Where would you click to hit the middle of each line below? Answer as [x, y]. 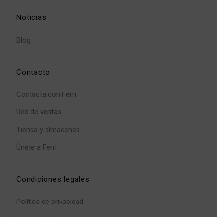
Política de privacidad [50, 202]
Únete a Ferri [36, 147]
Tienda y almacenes [48, 130]
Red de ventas [39, 112]
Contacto [33, 72]
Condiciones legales [53, 179]
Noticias [31, 18]
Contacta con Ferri [46, 95]
